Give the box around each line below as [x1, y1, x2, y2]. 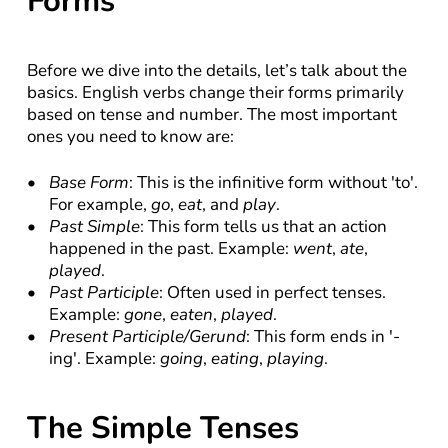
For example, [48, 193, 151, 216]
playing [266, 347, 324, 370]
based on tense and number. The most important [26, 103, 397, 126]
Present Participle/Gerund [48, 325, 246, 348]
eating [210, 347, 259, 370]
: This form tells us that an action [139, 215, 387, 238]
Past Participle [48, 281, 159, 304]
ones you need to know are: [26, 125, 234, 148]
